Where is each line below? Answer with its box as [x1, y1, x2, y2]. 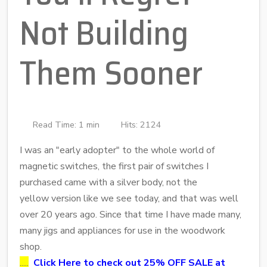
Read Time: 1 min [33, 118, 100, 131]
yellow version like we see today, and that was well [20, 191, 238, 205]
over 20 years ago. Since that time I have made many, [20, 207, 241, 221]
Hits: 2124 [121, 118, 162, 131]
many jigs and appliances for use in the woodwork [20, 223, 225, 237]
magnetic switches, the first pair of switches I [20, 159, 209, 173]
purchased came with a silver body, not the [20, 175, 197, 189]
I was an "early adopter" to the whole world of [20, 143, 215, 157]
